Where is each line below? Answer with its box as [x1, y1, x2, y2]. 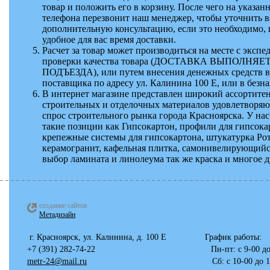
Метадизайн [39, 210, 75, 219]
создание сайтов [39, 201, 87, 210]
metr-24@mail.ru [27, 257, 87, 266]
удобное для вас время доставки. [42, 34, 176, 45]
